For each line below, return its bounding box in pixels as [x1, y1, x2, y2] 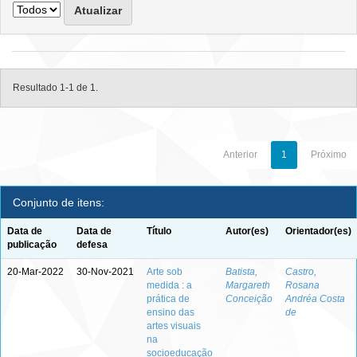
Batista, [226, 266, 257, 277]
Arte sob [147, 266, 182, 277]
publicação [7, 239, 57, 250]
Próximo [311, 149, 347, 160]
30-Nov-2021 [76, 266, 134, 277]
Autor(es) [226, 226, 269, 237]
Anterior [223, 149, 257, 160]
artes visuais [147, 320, 201, 331]
